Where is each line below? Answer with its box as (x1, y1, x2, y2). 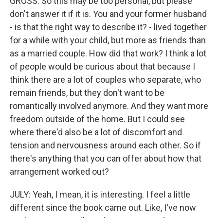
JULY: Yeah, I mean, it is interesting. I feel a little (10, 189, 190, 200)
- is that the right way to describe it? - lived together (10, 22, 207, 32)
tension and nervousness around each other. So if (10, 140, 201, 150)
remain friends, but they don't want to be (10, 88, 164, 98)
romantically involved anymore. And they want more (10, 101, 208, 111)
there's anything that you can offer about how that (10, 153, 201, 163)
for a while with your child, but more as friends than (10, 35, 206, 45)
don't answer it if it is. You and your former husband (10, 9, 207, 19)
